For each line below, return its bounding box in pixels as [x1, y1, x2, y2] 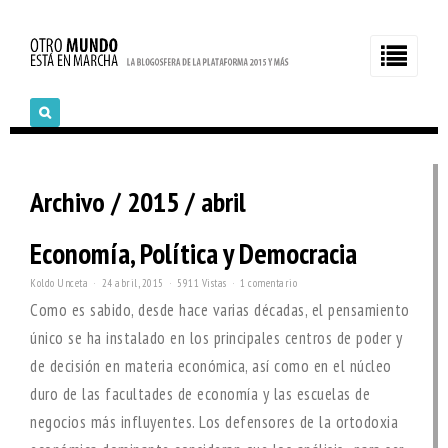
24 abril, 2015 [101, 276, 164, 290]
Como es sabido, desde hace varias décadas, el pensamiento [30, 299, 410, 321]
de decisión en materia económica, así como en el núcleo [30, 355, 392, 377]
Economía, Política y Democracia [30, 235, 357, 272]
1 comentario [240, 276, 297, 290]
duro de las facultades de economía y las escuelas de [30, 383, 370, 405]
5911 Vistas [177, 276, 227, 290]
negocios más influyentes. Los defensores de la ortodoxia [30, 411, 398, 433]
